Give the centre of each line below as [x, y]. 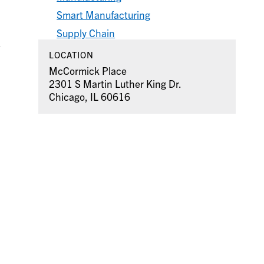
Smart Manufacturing [104, 15]
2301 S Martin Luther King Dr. [115, 84]
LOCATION [71, 55]
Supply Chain [86, 33]
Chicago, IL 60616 [89, 97]
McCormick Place [88, 71]
